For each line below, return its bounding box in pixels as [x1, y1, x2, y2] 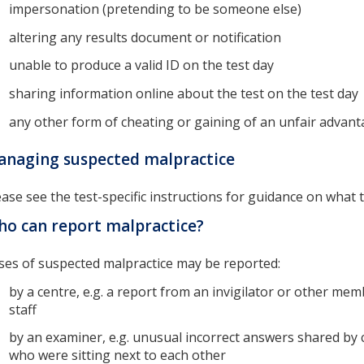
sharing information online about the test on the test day [9, 84, 362, 103]
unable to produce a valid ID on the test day [9, 56, 277, 75]
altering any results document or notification [9, 28, 284, 46]
